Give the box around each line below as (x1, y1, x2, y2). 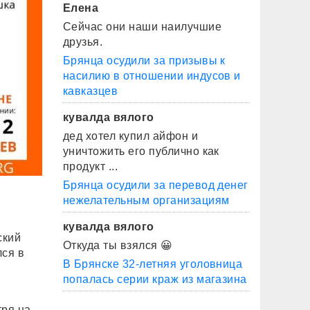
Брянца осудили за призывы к (63, 55, 226, 66)
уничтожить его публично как (63, 145, 219, 157)
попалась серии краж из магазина (63, 273, 247, 285)
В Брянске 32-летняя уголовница (63, 258, 243, 270)
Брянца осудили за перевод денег (63, 179, 248, 191)
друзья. (63, 36, 103, 48)
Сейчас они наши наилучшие (63, 21, 221, 33)
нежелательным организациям (63, 194, 230, 206)
